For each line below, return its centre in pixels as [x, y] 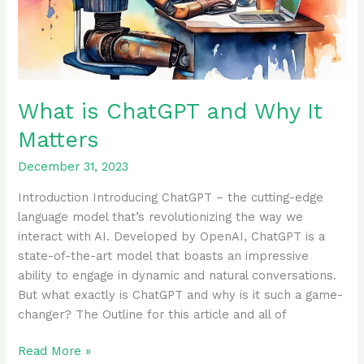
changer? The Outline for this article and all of [153, 314]
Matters [59, 139]
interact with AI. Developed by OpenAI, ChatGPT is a [172, 236]
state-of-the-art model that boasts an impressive [164, 256]
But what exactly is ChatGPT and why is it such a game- [181, 295]
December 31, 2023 [74, 166]
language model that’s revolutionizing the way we [161, 217]
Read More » [55, 351]
